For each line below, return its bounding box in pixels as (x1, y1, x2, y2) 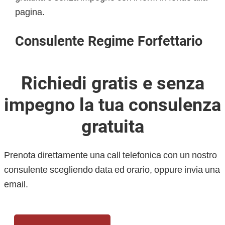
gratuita (81, 116, 144, 137)
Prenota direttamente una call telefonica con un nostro (4, 149, 217, 160)
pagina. (15, 6, 45, 17)
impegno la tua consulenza (4, 94, 221, 116)
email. (4, 178, 28, 189)
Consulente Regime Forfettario (15, 33, 202, 49)
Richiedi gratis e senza (21, 72, 204, 94)
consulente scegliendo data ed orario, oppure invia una (4, 164, 220, 175)
